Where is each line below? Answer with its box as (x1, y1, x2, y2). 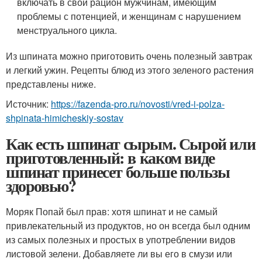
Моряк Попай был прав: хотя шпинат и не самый (6, 205, 218, 218)
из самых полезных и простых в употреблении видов (6, 233, 236, 246)
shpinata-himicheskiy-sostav (6, 111, 123, 125)
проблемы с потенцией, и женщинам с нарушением (17, 9, 242, 23)
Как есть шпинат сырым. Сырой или (6, 132, 256, 156)
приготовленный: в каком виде (6, 146, 215, 170)
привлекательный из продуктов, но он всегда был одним (6, 219, 250, 232)
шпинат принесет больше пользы (6, 160, 230, 184)
